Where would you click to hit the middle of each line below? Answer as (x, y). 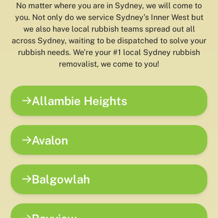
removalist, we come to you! (109, 64)
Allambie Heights (80, 100)
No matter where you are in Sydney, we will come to (109, 6)
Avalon (50, 140)
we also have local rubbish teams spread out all (109, 29)
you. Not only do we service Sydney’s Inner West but (109, 18)
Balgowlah (61, 179)
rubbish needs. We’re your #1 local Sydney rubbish (109, 53)
